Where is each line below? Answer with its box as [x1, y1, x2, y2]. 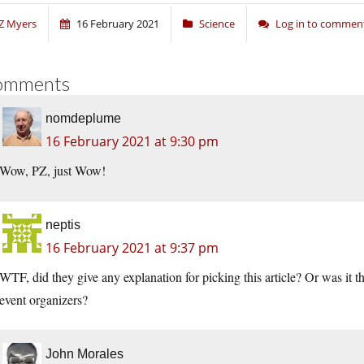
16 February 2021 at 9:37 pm [45, 239, 219, 258]
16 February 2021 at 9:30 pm [45, 132, 219, 151]
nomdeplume [45, 111, 121, 126]
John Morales [45, 347, 123, 362]
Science [199, 16, 235, 32]
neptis [45, 218, 80, 232]
